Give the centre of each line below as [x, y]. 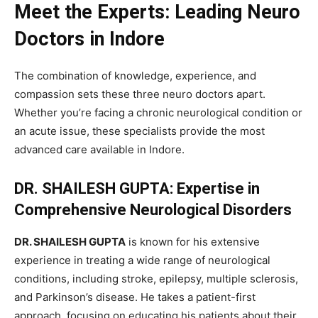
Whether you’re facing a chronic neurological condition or [158, 112]
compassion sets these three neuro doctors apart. [140, 94]
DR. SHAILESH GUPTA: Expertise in [137, 188]
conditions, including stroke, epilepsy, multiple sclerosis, [156, 278]
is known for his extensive [193, 241]
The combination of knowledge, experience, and [135, 75]
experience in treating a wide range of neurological [142, 260]
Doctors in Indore [89, 39]
